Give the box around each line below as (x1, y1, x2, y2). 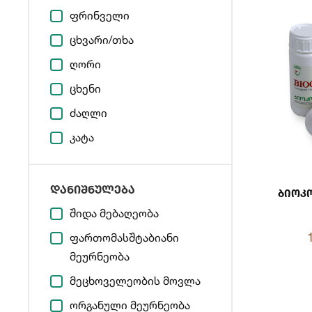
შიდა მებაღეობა (70, 206, 159, 220)
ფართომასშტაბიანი (70, 231, 179, 244)
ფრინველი (70, 8, 130, 22)
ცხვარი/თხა (70, 33, 134, 47)
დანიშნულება (50, 182, 135, 196)
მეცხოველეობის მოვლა (70, 274, 201, 288)
